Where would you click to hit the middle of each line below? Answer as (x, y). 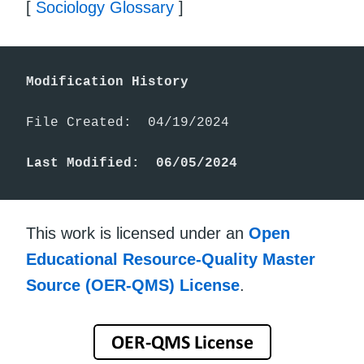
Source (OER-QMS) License (133, 286)
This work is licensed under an (137, 234)
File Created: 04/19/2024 (128, 122)
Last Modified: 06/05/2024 (132, 163)
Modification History (107, 82)
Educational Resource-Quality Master (171, 260)
